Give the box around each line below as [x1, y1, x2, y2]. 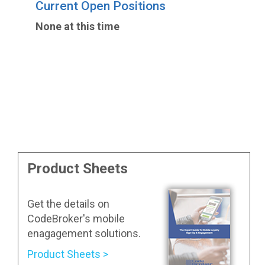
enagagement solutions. [27, 227, 141, 240]
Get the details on [27, 197, 109, 210]
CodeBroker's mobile [27, 212, 125, 225]
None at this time [35, 20, 119, 33]
